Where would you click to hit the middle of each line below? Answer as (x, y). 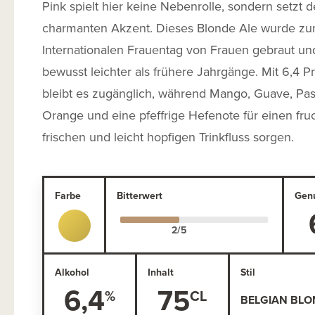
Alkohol (72, 272)
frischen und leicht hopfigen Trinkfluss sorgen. (168, 136)
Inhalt (160, 272)
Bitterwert (140, 195)
